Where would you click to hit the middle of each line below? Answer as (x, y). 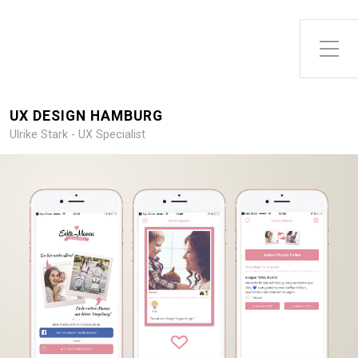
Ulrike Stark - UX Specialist (78, 135)
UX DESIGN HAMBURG (86, 116)
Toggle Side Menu (334, 38)
